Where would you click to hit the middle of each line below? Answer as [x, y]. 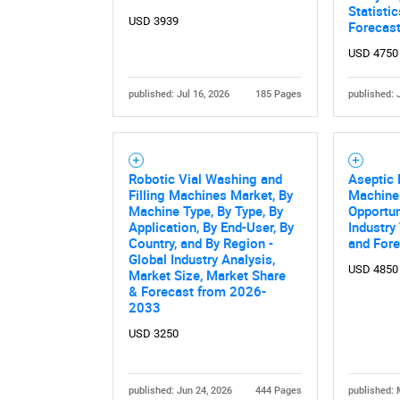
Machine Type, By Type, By [205, 210]
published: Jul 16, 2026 [179, 94]
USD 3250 [153, 333]
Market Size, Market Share [207, 275]
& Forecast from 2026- [197, 291]
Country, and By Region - [200, 242]
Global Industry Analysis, [201, 258]
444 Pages [279, 390]
